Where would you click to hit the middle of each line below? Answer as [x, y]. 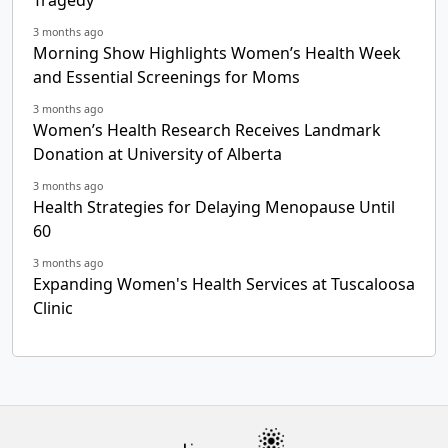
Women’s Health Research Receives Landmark [207, 129]
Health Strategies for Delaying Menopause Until [214, 206]
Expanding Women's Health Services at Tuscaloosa [224, 283]
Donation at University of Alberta [157, 153]
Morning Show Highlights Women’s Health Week [217, 52]
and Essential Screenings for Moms [166, 76]
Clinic [53, 307]
